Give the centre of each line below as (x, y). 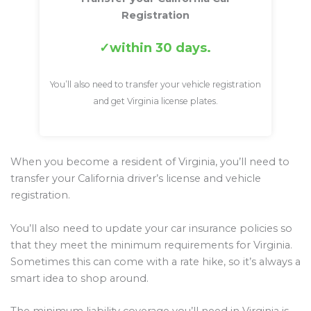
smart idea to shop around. (79, 278)
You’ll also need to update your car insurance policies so (151, 228)
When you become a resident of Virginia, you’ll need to (150, 162)
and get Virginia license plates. (155, 101)
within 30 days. (161, 48)
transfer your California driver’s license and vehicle (136, 179)
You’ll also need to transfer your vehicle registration (155, 85)
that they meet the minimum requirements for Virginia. (151, 245)
